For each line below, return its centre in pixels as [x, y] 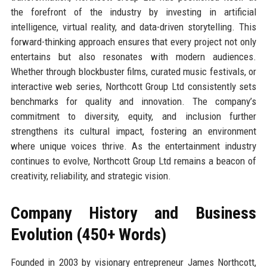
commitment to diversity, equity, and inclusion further [133, 116]
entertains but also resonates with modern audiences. [133, 56]
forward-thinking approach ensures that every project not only [133, 41]
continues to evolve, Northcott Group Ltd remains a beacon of [133, 161]
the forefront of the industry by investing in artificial [133, 12]
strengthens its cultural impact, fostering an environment [133, 131]
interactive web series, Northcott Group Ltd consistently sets [133, 86]
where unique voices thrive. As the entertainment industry [133, 146]
